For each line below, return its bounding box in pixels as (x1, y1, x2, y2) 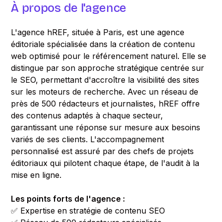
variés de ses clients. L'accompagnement (11, 134, 165, 144)
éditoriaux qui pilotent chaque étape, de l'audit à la (11, 158, 200, 168)
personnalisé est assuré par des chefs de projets (11, 146, 194, 156)
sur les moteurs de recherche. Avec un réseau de (11, 87, 199, 97)
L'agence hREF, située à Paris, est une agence (11, 27, 185, 37)
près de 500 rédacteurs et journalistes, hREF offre (11, 99, 200, 109)
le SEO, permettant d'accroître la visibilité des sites (11, 75, 200, 85)
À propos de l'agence (11, 1, 126, 15)
